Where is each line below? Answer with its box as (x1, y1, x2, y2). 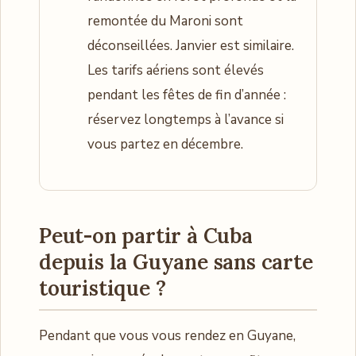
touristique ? (39, 274, 166, 301)
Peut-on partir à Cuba (39, 222, 253, 249)
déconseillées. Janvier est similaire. (87, 36, 294, 55)
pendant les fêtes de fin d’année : (87, 85, 286, 104)
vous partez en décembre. (87, 134, 243, 153)
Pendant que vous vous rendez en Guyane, (39, 326, 296, 345)
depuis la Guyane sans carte (39, 248, 313, 275)
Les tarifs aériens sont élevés (87, 60, 264, 79)
